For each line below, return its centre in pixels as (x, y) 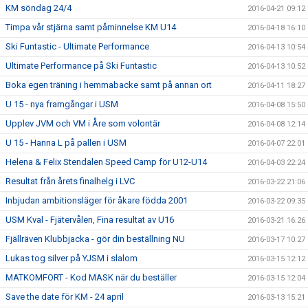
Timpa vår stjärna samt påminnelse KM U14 (91, 27)
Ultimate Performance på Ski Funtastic (81, 66)
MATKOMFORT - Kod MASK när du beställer (91, 277)
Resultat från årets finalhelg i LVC (70, 181)
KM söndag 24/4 (38, 8)
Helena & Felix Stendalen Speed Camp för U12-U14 (106, 162)
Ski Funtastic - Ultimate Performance (77, 46)
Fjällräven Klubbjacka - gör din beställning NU (95, 239)
